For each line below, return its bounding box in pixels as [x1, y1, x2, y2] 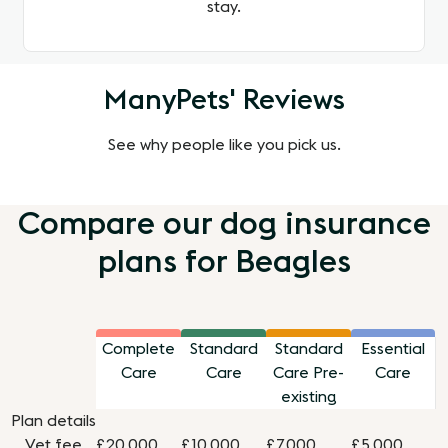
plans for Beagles [97, 246, 351, 279]
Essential [361, 341, 426, 358]
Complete [102, 341, 176, 358]
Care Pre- [273, 365, 345, 382]
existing [280, 389, 337, 406]
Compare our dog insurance [17, 208, 431, 241]
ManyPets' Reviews [103, 86, 345, 115]
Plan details [11, 413, 97, 430]
